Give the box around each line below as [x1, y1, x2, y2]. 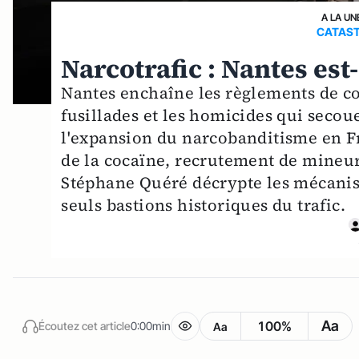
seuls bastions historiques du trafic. [61, 194, 346, 217]
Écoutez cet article [38, 318, 131, 333]
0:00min [131, 318, 171, 333]
